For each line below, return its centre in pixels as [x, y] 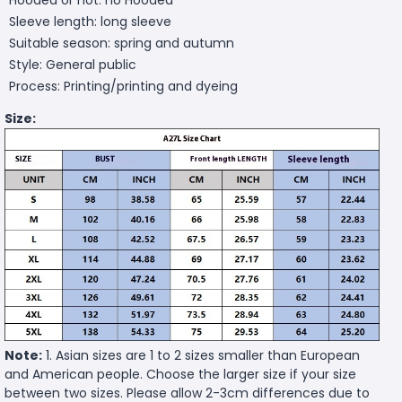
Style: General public [73, 64]
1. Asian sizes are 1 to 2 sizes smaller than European [201, 356]
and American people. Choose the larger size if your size [180, 375]
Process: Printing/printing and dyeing [123, 86]
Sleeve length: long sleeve [90, 21]
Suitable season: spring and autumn [122, 43]
